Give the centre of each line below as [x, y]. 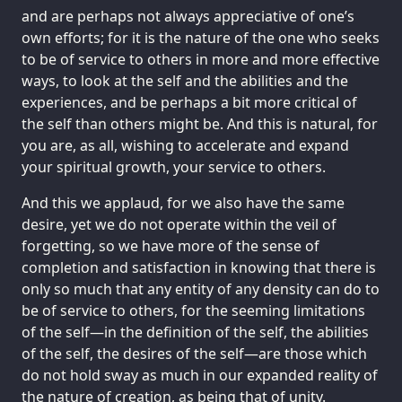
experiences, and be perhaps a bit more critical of [189, 102]
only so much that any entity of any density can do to [201, 288]
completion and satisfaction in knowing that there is [199, 267]
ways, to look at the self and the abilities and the [185, 80]
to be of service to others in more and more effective [201, 59]
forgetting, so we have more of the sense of [170, 245]
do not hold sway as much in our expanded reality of [200, 375]
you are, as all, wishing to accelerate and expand [185, 145]
